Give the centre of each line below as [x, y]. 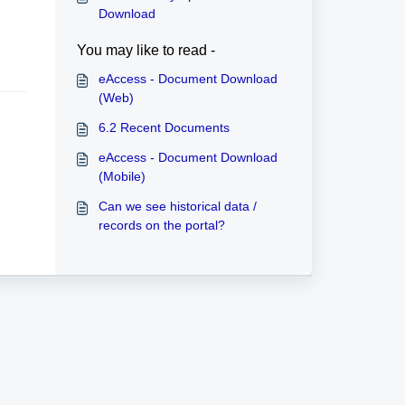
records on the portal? [161, 225]
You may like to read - [146, 50]
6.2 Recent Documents [174, 127]
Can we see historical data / [177, 206]
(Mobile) [122, 176]
